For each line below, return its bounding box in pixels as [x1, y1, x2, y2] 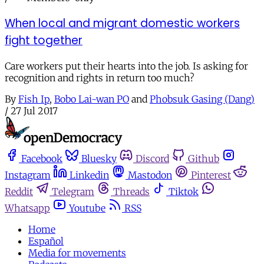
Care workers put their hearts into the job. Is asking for [5, 60, 248, 72]
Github [188, 153, 219, 164]
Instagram [5, 169, 51, 181]
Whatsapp [5, 202, 50, 214]
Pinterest [191, 169, 231, 181]
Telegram [52, 186, 94, 197]
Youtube [69, 202, 105, 214]
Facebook [21, 153, 62, 164]
